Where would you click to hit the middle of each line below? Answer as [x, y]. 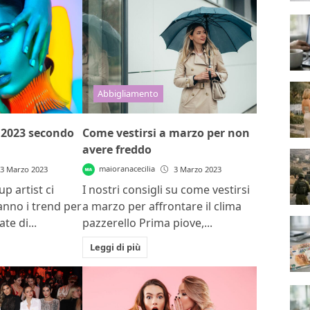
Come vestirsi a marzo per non [166, 133]
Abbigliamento [128, 93]
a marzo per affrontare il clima [162, 207]
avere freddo [117, 150]
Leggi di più [115, 247]
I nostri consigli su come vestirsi [166, 190]
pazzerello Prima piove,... [148, 223]
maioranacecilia [127, 169]
